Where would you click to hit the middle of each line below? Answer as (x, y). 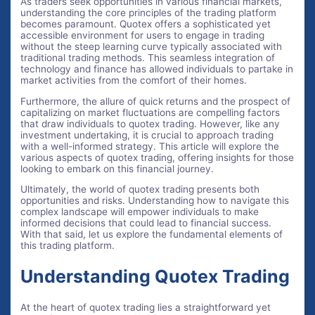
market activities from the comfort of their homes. (134, 80)
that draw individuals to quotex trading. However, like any (150, 123)
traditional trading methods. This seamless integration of (148, 57)
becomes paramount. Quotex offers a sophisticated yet (146, 24)
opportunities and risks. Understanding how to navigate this (155, 201)
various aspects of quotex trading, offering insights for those (157, 157)
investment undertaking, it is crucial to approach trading (147, 135)
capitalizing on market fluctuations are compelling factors (150, 112)
